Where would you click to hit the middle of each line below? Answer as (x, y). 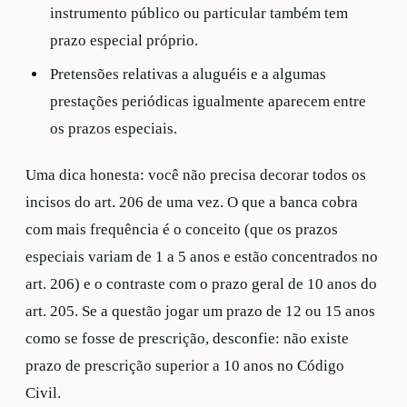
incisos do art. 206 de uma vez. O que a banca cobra (192, 203)
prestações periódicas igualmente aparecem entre (208, 101)
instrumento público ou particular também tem (199, 13)
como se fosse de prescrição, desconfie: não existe (187, 339)
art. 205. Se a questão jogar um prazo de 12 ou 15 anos (200, 312)
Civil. (43, 393)
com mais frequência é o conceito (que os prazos (182, 230)
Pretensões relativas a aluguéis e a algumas (189, 74)
